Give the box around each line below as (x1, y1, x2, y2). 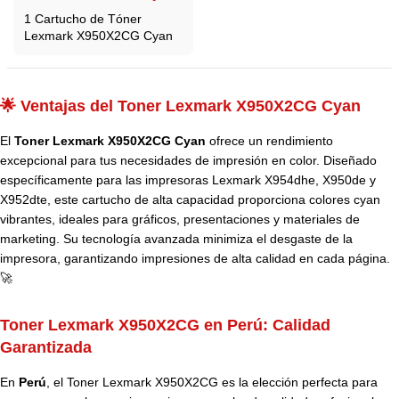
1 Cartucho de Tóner (24, 11, 142, 26)
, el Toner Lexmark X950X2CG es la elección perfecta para (46, 375, 378, 390)
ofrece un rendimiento (206, 134, 333, 149)
